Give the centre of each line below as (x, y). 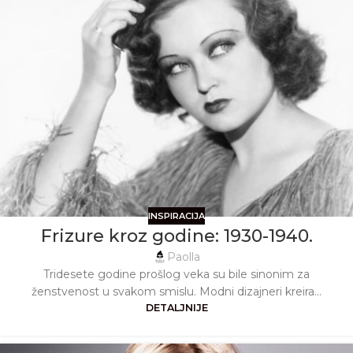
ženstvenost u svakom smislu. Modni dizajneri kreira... (176, 292)
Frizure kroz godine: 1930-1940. (176, 236)
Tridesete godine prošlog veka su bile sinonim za (176, 275)
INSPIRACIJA (176, 216)
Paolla (184, 257)
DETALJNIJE (176, 308)
